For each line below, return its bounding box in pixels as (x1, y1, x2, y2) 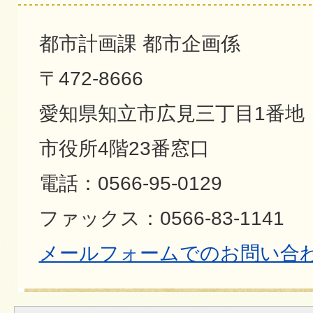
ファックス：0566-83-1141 (38, 207, 284, 229)
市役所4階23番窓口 (38, 137, 210, 159)
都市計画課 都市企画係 (38, 32, 240, 54)
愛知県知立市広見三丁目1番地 (38, 102, 305, 124)
